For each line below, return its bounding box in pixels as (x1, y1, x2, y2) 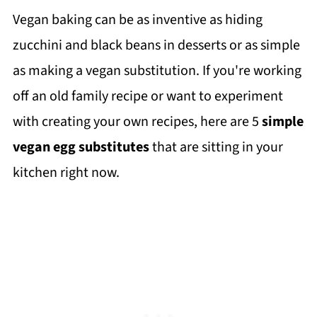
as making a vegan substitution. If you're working (12, 61, 301, 81)
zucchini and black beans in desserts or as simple (12, 35, 300, 55)
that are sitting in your (149, 137, 283, 157)
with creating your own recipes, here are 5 (12, 112, 262, 132)
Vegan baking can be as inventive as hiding (12, 10, 263, 30)
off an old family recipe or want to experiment (12, 86, 283, 106)
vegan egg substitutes (12, 137, 149, 157)
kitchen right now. (12, 163, 120, 183)
